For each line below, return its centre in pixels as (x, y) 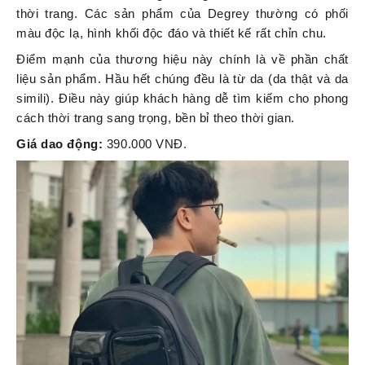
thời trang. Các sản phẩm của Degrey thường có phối (182, 14)
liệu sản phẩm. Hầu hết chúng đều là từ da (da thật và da (182, 79)
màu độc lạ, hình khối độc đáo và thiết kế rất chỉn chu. (172, 33)
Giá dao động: (62, 144)
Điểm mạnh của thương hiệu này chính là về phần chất (182, 59)
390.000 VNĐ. (147, 144)
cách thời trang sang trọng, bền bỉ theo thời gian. (156, 118)
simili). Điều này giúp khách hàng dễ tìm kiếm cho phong (182, 99)
